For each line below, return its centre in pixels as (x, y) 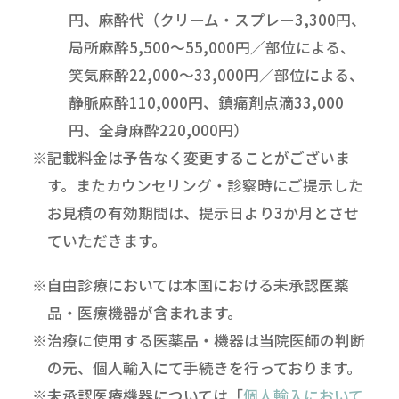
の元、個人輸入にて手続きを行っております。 (204, 367)
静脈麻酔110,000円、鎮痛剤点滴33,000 (206, 102)
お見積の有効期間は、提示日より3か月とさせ (203, 212)
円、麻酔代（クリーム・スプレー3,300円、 (217, 19)
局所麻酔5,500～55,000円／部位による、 (212, 47)
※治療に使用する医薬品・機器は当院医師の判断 (198, 340)
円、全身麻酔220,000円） (158, 130)
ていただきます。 (106, 240)
